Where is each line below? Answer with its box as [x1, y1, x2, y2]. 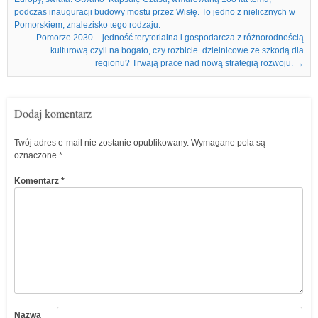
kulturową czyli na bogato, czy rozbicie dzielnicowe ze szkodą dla [50, 45, 304, 55]
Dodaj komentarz [14, 106, 92, 121]
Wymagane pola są [191, 138, 265, 148]
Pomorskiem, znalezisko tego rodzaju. [14, 20, 160, 30]
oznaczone [14, 150, 59, 160]
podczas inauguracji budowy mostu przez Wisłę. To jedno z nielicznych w [14, 7, 295, 17]
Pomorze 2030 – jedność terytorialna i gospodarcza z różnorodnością [36, 33, 304, 43]
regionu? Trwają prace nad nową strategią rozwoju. [95, 58, 295, 68]
